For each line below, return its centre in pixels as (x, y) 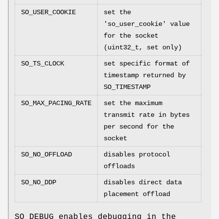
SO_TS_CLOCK (43, 64)
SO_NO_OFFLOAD (46, 155)
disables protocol (137, 155)
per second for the (139, 127)
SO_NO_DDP (39, 183)
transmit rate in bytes (147, 115)
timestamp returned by (145, 76)
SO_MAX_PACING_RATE (56, 103)
